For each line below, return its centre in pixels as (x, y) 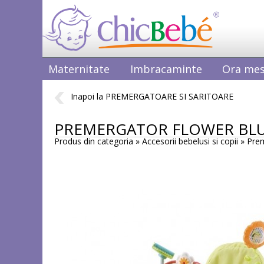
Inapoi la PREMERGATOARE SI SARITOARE (152, 97)
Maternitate (79, 69)
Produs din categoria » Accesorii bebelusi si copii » (151, 141)
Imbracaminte (166, 69)
